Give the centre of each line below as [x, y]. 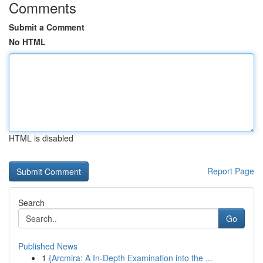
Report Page [231, 171]
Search [31, 203]
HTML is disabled [41, 138]
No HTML [27, 42]
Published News [48, 246]
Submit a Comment [47, 27]
